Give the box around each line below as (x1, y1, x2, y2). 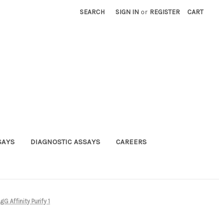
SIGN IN (115, 8, 139, 16)
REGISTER (150, 8, 180, 16)
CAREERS (115, 137, 147, 146)
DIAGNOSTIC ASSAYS (30, 137, 100, 146)
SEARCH (80, 8, 105, 16)
